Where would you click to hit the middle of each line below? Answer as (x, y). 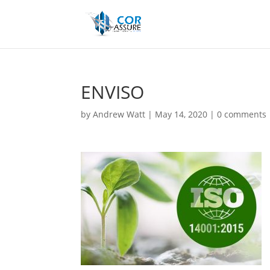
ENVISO (113, 92)
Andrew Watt (119, 114)
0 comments (242, 114)
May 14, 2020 (181, 114)
